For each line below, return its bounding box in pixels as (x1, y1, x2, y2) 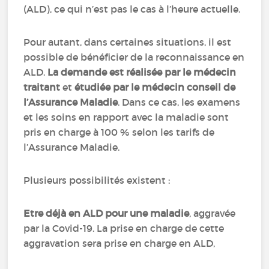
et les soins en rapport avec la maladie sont (23, 111, 229, 123)
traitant (23, 81, 61, 93)
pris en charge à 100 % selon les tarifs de (23, 126, 215, 138)
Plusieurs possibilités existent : (23, 174, 171, 186)
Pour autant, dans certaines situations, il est (23, 36, 232, 48)
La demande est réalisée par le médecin (47, 66, 237, 78)
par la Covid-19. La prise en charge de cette (23, 222, 225, 234)
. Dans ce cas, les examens (118, 96, 241, 108)
